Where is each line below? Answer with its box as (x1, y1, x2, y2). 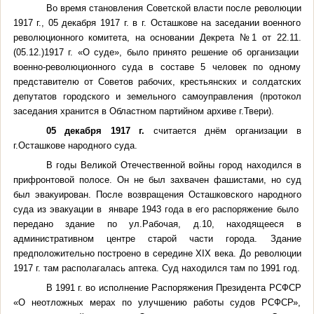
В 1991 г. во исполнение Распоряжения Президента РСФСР (46, 282, 301, 293)
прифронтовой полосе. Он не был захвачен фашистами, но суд (13, 174, 301, 185)
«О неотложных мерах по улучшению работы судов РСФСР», (13, 296, 301, 308)
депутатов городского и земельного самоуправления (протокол (13, 90, 301, 102)
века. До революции (214, 247, 301, 259)
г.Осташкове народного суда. (13, 139, 137, 151)
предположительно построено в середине (13, 247, 196, 259)
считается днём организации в (153, 125, 301, 136)
